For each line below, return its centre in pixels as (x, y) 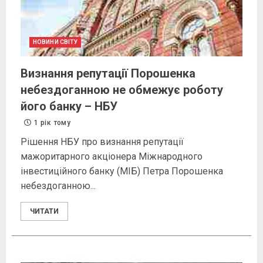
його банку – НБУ (69, 107)
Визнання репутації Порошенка (108, 74)
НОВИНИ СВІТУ (55, 42)
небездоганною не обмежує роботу (122, 90)
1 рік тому (51, 123)
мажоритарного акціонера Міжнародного (112, 157)
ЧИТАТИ (44, 212)
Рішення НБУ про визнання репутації (102, 142)
